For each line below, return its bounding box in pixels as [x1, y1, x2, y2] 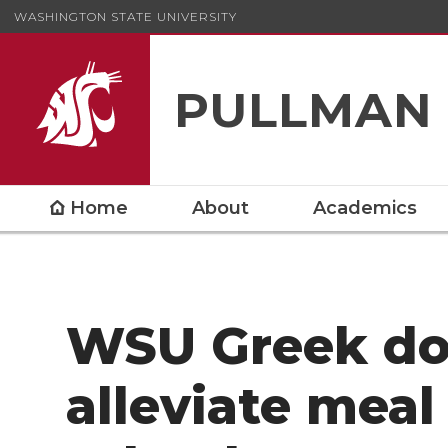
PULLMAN [174, 81, 433, 139]
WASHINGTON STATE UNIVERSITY [14, 8, 237, 24]
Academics [312, 197, 417, 219]
